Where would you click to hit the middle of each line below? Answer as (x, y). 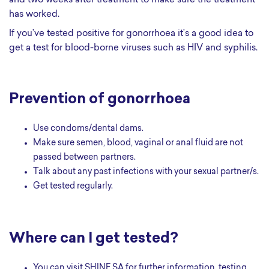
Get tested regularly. (77, 186)
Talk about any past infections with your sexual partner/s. (149, 172)
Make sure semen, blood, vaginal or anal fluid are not (37, 143)
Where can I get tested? (94, 239)
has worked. (34, 15)
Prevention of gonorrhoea (100, 100)
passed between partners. (84, 158)
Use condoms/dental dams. (92, 129)
